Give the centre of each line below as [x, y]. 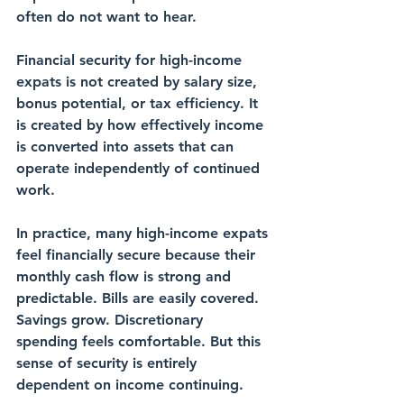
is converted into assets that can [127, 147]
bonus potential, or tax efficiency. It [139, 104]
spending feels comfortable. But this [141, 342]
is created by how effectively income [142, 125]
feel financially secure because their [138, 255]
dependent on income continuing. [130, 385]
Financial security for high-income [131, 60]
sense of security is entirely [109, 363]
